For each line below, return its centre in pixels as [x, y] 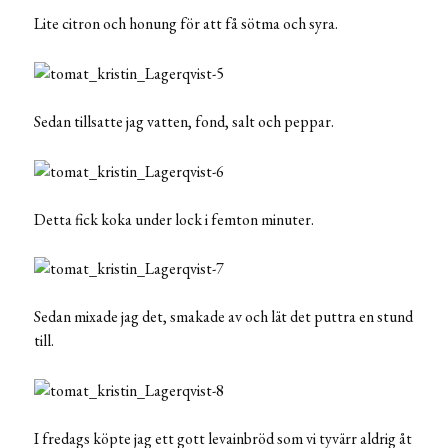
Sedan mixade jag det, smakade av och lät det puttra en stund [223, 317]
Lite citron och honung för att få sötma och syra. [186, 23]
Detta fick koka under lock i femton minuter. [174, 219]
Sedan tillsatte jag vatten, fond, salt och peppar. [184, 121]
